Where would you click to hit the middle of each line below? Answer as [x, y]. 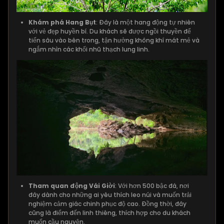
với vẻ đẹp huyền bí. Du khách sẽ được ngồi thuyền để [110, 31]
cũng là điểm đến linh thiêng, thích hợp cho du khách [109, 213]
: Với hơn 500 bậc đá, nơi [152, 186]
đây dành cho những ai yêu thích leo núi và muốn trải [110, 195]
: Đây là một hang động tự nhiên [145, 22]
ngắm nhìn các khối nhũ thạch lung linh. [89, 49]
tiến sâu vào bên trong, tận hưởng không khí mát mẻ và [114, 40]
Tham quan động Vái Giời [72, 186]
